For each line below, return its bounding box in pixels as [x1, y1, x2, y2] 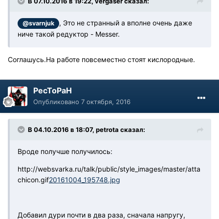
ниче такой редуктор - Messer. [18, 30, 120, 39]
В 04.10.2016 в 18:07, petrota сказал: [28, 126, 145, 134]
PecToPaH [33, 86, 72, 96]
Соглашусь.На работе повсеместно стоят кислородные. [8, 55, 195, 64]
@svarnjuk [22, 19, 55, 27]
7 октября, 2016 [81, 98, 131, 106]
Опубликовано [33, 98, 81, 106]
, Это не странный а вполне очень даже [59, 18, 193, 27]
